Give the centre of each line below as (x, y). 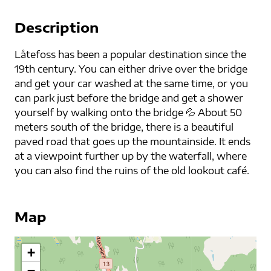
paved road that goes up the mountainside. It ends (132, 142)
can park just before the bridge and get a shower (129, 98)
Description (57, 28)
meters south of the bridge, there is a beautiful (124, 127)
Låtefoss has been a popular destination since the (130, 55)
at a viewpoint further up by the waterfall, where (131, 156)
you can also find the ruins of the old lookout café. (132, 171)
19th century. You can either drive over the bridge (131, 69)
